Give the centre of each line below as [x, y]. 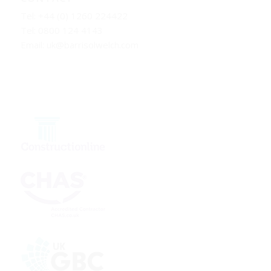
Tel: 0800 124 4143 [61, 30]
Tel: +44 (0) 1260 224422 [74, 15]
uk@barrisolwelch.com [92, 44]
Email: [33, 44]
